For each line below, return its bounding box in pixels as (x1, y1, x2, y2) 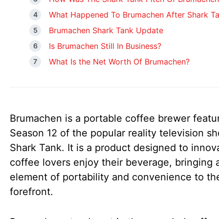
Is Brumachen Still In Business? (49, 41, 161, 51)
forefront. (10, 186, 53, 197)
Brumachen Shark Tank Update (49, 25, 163, 35)
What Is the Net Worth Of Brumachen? (49, 57, 190, 66)
